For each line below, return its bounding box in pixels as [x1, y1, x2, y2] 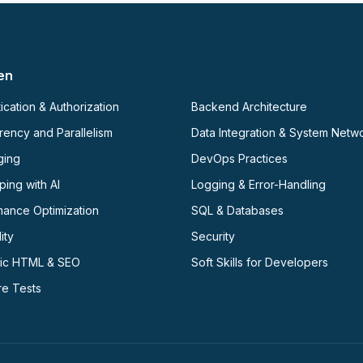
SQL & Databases [191, 203, 284, 218]
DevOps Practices [191, 152, 288, 166]
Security [191, 229, 235, 244]
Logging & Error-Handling [191, 177, 326, 192]
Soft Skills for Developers [191, 255, 328, 270]
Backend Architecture [191, 100, 307, 114]
